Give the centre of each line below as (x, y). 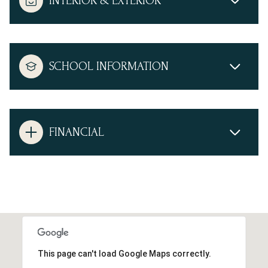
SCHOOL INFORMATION (109, 67)
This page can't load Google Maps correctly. (124, 254)
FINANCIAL (77, 133)
